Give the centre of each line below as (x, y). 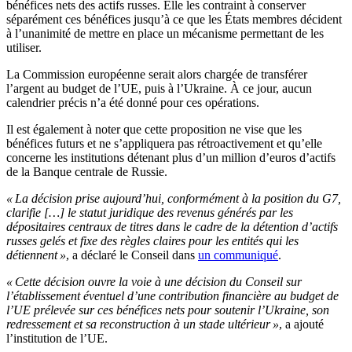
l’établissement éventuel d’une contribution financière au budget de (172, 296)
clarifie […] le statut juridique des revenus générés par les (150, 213)
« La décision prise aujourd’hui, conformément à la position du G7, (174, 199)
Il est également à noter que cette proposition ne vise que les (154, 130)
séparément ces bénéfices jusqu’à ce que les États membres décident (174, 20)
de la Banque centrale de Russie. (87, 172)
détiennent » (36, 255)
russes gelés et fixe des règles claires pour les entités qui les (152, 241)
